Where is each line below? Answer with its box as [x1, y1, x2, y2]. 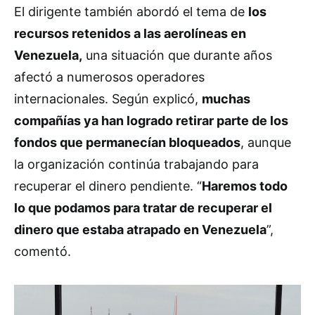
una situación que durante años [82, 47, 272, 63]
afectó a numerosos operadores [14, 69, 205, 84]
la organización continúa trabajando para [14, 156, 259, 172]
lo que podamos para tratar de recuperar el [14, 200, 272, 215]
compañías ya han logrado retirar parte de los [14, 112, 288, 128]
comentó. [14, 243, 71, 259]
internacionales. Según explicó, [14, 91, 202, 106]
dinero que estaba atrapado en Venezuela [14, 221, 266, 237]
